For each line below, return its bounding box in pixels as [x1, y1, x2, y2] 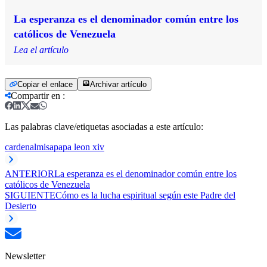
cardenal [5, 141, 36, 152]
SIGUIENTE [5, 190, 55, 200]
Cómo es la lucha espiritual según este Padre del [55, 190, 235, 200]
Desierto [5, 200, 36, 211]
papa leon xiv [54, 141, 104, 152]
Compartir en [11, 90, 60, 101]
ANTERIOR [5, 168, 54, 179]
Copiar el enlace [17, 79, 73, 89]
